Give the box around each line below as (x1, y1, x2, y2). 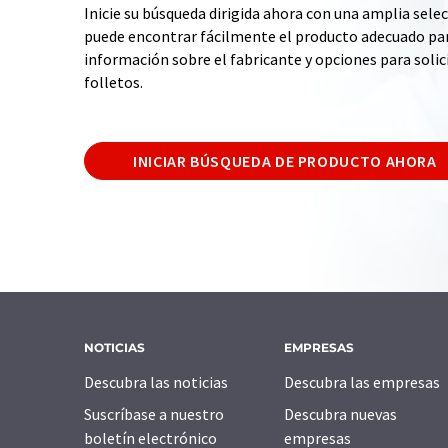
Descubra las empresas (284, 372, 440, 393)
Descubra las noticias (84, 372, 228, 393)
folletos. (84, 72, 143, 93)
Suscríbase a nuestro (84, 404, 224, 425)
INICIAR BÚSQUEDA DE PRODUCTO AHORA (133, 151, 437, 172)
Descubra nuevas (284, 404, 397, 425)
